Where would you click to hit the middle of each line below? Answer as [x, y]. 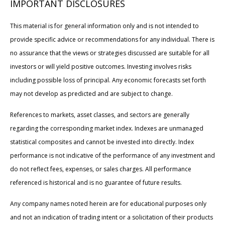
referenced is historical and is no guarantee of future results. [96, 182]
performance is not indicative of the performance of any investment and [113, 155]
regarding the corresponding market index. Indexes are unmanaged [107, 128]
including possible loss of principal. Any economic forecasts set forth [108, 80]
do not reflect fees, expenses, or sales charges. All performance [101, 169]
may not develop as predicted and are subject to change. [91, 93]
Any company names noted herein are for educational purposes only [108, 203]
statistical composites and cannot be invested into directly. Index [102, 142]
